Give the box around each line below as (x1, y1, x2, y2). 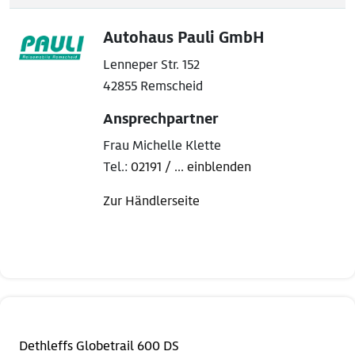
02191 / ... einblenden (131, 158, 251, 176)
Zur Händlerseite (103, 193, 200, 210)
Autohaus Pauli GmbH (103, 28, 265, 48)
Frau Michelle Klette (103, 137, 221, 155)
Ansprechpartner (103, 109, 218, 129)
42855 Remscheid (103, 78, 203, 95)
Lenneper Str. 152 (103, 56, 200, 74)
